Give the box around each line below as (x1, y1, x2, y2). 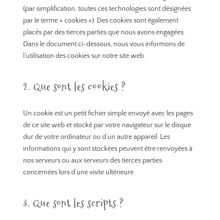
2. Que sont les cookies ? (23, 79, 126, 95)
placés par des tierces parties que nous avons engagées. (23, 28, 186, 37)
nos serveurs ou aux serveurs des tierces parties (23, 157, 163, 165)
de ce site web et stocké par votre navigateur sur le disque (23, 121, 192, 130)
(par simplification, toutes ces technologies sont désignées (23, 5, 192, 13)
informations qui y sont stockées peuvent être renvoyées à (23, 145, 193, 153)
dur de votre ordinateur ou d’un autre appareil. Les (23, 133, 170, 141)
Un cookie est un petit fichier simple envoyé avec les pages (23, 110, 193, 118)
